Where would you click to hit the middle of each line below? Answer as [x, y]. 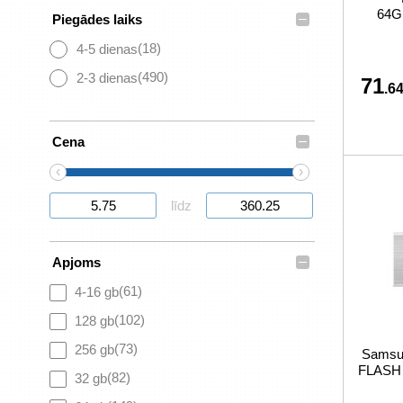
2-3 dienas [107, 78]
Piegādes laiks [97, 19]
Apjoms [76, 262]
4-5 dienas [107, 49]
